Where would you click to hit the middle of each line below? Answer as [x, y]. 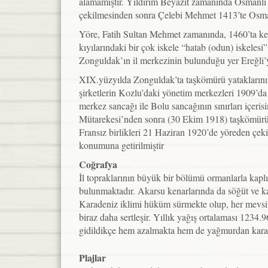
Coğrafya [98, 164]
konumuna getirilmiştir [121, 145]
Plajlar [92, 258]
